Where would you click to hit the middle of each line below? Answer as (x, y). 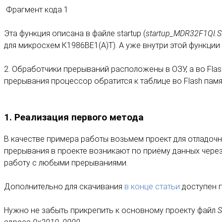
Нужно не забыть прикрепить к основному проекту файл (111, 211)
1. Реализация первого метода (74, 117)
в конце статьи (152, 187)
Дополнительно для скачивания (64, 187)
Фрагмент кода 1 (36, 10)
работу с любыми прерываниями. (66, 163)
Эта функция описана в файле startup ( (75, 33)
